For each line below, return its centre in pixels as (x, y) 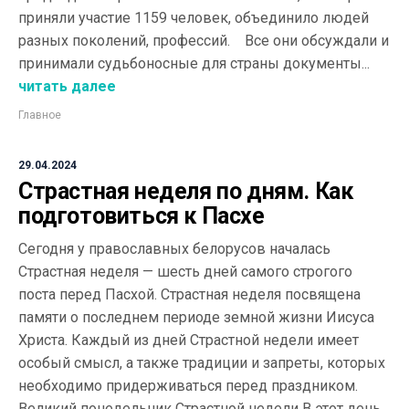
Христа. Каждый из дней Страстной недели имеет (189, 340)
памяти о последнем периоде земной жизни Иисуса (196, 317)
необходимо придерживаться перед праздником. (188, 386)
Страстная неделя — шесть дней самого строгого (185, 272)
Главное (40, 115)
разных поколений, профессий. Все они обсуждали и (204, 41)
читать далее (67, 86)
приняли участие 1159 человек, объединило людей (194, 18)
